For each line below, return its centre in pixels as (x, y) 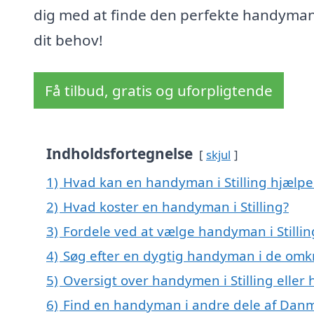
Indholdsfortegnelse (120, 154)
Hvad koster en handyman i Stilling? (176, 207)
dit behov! (68, 40)
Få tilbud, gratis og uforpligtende (159, 91)
